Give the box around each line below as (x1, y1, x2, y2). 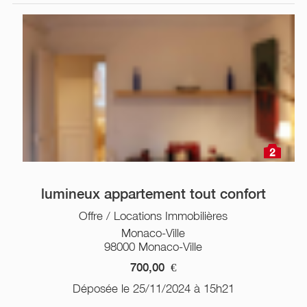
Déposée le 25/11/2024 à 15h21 (72, 281, 234, 295)
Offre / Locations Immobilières (79, 208, 228, 223)
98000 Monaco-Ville (104, 239, 203, 254)
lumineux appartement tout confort (40, 185, 266, 202)
